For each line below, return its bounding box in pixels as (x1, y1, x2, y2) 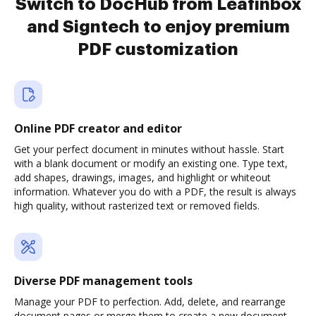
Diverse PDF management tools (14, 273, 193, 288)
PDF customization (78, 41, 238, 58)
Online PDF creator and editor (14, 121, 182, 136)
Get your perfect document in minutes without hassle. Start (14, 142, 284, 156)
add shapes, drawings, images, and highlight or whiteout (14, 171, 271, 184)
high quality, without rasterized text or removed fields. (14, 199, 260, 212)
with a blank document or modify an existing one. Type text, (14, 157, 288, 170)
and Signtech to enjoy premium (26, 18, 290, 35)
